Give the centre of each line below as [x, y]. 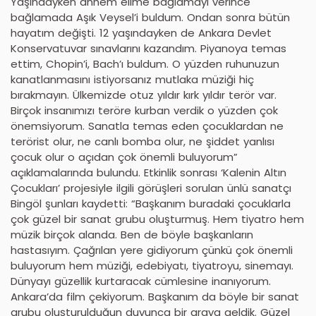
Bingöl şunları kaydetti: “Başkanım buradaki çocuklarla [151, 203]
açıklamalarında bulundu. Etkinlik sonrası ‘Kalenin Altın [148, 172]
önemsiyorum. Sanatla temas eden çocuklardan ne [147, 126]
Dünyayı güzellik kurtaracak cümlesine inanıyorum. [141, 281]
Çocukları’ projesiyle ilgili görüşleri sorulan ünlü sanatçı [151, 188]
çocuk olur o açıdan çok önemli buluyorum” [124, 157]
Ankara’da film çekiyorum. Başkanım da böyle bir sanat [155, 296]
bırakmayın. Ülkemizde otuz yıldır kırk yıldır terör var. [144, 95]
